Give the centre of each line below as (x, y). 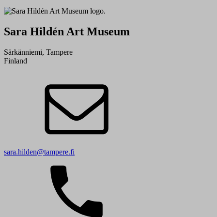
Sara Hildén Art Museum (67, 32)
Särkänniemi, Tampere (38, 52)
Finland (15, 61)
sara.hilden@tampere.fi (39, 152)
